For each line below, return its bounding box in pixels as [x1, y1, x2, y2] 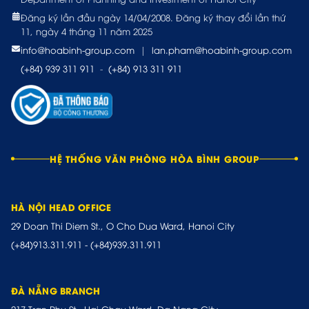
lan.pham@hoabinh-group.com [152, 43, 292, 57]
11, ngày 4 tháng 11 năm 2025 [21, 25, 152, 38]
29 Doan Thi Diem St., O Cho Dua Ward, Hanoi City [11, 219, 235, 232]
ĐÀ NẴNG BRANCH [11, 283, 101, 297]
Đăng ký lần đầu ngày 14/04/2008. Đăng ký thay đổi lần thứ [21, 11, 286, 24]
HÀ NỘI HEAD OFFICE [11, 200, 112, 214]
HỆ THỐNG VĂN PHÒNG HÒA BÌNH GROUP [50, 152, 259, 166]
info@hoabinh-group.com [21, 43, 134, 57]
